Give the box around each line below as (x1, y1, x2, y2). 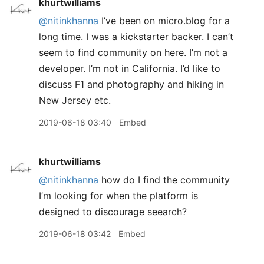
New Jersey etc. (39, 94, 111, 106)
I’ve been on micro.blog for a (98, 15, 230, 27)
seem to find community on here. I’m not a (39, 47, 227, 58)
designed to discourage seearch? (39, 206, 187, 217)
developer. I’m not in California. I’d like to (39, 62, 220, 74)
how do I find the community (98, 174, 230, 186)
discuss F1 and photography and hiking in (39, 78, 224, 90)
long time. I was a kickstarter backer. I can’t (39, 31, 233, 42)
